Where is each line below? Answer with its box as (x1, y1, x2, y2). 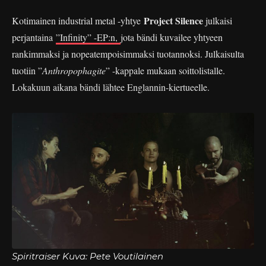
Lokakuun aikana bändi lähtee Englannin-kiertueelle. (12, 80, 210, 93)
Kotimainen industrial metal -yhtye (12, 14, 144, 27)
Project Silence (144, 13, 203, 27)
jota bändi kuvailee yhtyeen (121, 30, 223, 43)
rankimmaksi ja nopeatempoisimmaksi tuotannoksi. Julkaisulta (12, 47, 244, 60)
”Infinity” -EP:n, (56, 30, 121, 43)
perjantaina (12, 30, 56, 43)
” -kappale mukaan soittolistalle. (106, 64, 225, 77)
